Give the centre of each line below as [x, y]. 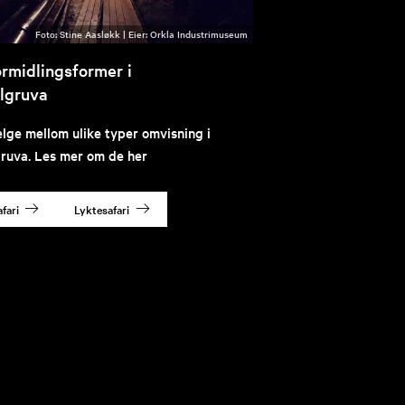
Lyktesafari [102, 208]
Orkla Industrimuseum [199, 33]
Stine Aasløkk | [94, 33]
